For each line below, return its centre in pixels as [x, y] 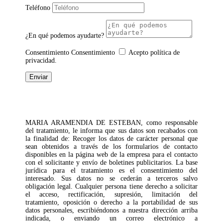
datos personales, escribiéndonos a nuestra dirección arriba [111, 210]
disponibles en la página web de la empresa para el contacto [111, 154]
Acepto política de [154, 52]
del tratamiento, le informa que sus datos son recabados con [111, 130]
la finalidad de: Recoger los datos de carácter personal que [111, 138]
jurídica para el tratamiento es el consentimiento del [111, 170]
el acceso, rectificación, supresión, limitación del [111, 194]
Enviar [39, 77]
